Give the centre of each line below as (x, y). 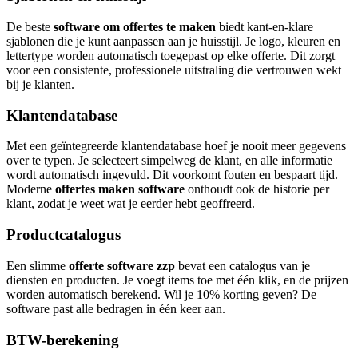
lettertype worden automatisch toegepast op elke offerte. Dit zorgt (171, 56)
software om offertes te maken (135, 27)
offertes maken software (120, 189)
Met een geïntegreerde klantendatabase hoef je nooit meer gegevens (176, 146)
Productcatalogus (64, 235)
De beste (30, 27)
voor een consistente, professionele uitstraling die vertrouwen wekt (174, 70)
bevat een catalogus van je (243, 265)
